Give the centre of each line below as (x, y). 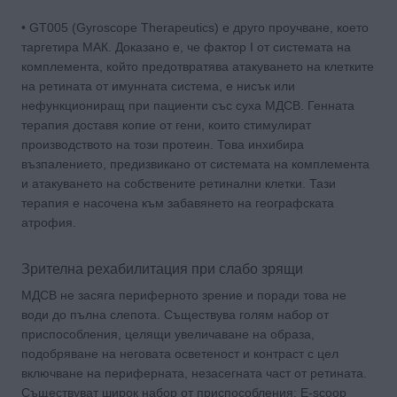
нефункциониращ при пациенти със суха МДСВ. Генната (188, 105)
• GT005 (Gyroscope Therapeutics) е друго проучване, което (195, 27)
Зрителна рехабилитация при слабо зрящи (162, 269)
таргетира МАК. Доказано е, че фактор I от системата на (186, 47)
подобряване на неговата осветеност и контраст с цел (180, 353)
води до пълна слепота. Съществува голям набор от (175, 314)
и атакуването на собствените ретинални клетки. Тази (179, 183)
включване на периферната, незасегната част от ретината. (194, 373)
